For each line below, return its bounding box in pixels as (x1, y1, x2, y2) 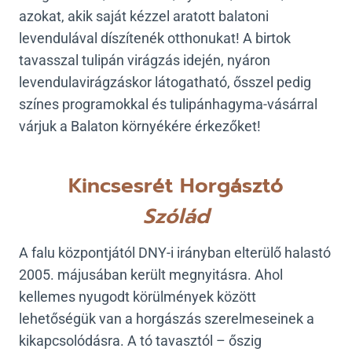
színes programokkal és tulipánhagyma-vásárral (19, 96, 317, 113)
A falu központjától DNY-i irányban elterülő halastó (19, 244, 331, 262)
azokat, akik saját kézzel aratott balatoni (19, 8, 269, 25)
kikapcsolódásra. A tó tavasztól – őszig (19, 332, 262, 350)
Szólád (143, 201, 209, 233)
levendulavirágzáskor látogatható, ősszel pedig (19, 74, 311, 91)
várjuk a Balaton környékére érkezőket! (19, 118, 261, 135)
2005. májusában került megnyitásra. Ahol (19, 266, 283, 284)
